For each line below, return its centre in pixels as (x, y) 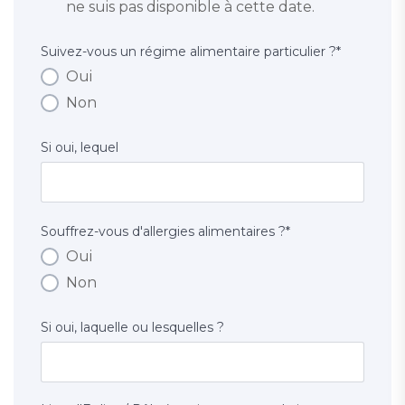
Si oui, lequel (80, 148)
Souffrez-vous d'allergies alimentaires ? (163, 232)
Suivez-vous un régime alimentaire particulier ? (188, 52)
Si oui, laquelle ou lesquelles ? (132, 328)
